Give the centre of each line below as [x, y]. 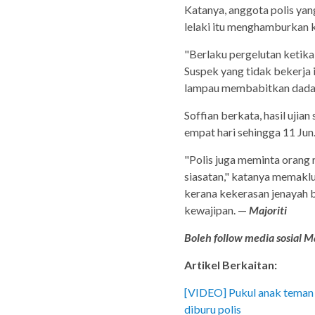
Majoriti [267, 210]
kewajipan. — [216, 210]
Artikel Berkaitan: [231, 265]
